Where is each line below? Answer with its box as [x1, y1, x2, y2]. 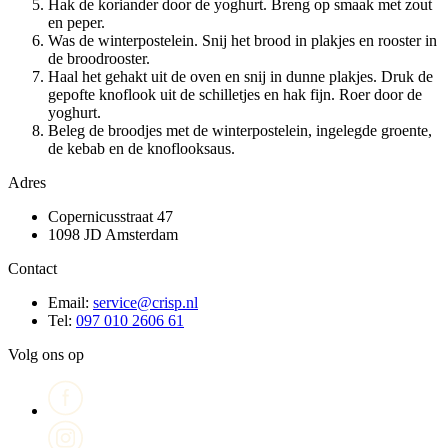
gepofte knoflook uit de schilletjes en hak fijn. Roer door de [48, 85, 422, 103]
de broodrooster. [48, 49, 150, 67]
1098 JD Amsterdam [48, 225, 178, 243]
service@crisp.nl [93, 293, 198, 311]
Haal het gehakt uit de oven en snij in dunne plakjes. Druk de [48, 67, 433, 85]
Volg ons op [8, 345, 84, 363]
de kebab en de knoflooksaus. [48, 139, 235, 157]
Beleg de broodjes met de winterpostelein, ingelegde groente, [48, 121, 432, 139]
